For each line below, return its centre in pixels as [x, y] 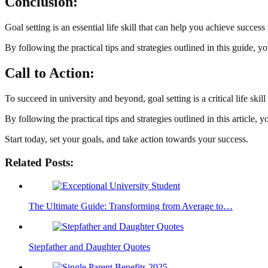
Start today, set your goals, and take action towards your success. [127, 139]
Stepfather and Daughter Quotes [89, 246]
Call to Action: [50, 73]
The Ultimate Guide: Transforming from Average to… [131, 206]
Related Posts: [39, 162]
